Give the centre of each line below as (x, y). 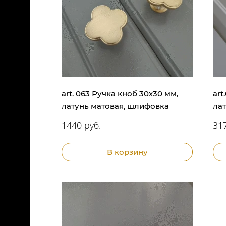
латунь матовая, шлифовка (115, 106)
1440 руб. (81, 125)
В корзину (127, 152)
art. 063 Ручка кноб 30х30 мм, (120, 93)
